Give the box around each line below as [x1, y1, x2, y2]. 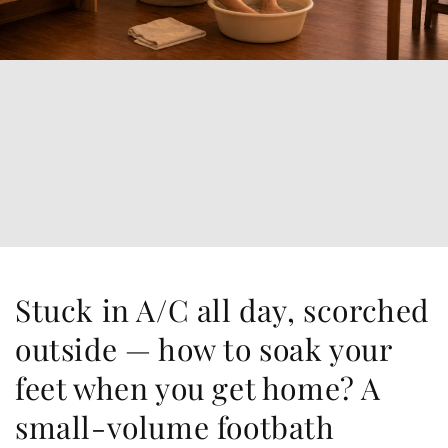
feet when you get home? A [15, 368, 382, 409]
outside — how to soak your [15, 329, 392, 370]
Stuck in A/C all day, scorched [15, 290, 430, 331]
